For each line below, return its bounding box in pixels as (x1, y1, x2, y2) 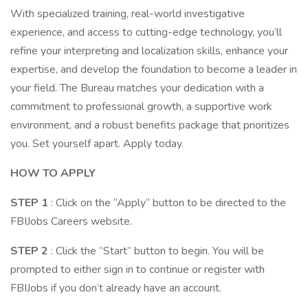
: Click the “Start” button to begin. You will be (48, 243, 264, 258)
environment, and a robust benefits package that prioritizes (10, 118, 289, 133)
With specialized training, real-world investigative (10, 6, 245, 21)
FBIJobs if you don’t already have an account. (10, 280, 221, 296)
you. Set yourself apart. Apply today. (10, 136, 184, 151)
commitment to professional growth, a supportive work (10, 99, 272, 114)
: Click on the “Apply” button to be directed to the (48, 195, 286, 210)
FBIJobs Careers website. (10, 214, 132, 229)
